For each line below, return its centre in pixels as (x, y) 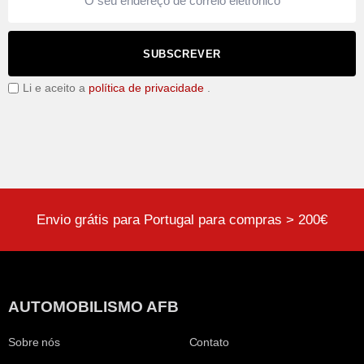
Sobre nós (35, 342)
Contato (209, 342)
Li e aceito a (56, 88)
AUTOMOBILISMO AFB (93, 306)
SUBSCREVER (182, 54)
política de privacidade (146, 88)
